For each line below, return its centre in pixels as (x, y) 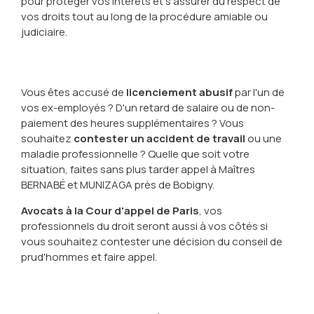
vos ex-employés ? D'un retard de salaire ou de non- (148, 108)
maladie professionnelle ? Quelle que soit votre (135, 154)
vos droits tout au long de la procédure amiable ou (144, 17)
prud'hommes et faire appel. (89, 257)
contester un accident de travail (159, 139)
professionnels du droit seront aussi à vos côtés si (144, 226)
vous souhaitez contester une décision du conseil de (151, 242)
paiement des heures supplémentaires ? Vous (132, 123)
